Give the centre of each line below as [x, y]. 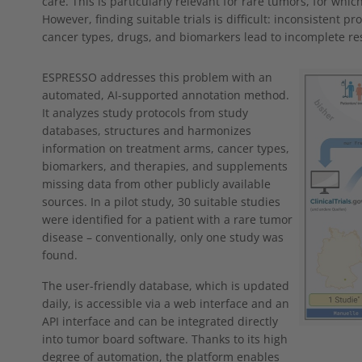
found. [60, 255]
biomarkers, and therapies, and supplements [165, 166]
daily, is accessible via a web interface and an [166, 303]
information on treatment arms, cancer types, [166, 148]
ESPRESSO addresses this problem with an [157, 77]
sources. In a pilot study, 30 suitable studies [161, 201]
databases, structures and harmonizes [147, 130]
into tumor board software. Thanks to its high [165, 339]
